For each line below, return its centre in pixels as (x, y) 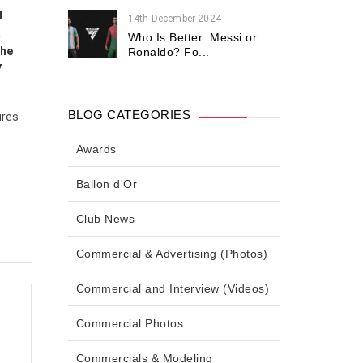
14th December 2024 (175, 19)
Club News (105, 219)
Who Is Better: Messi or (192, 38)
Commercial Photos (129, 324)
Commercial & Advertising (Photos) (171, 254)
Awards (96, 149)
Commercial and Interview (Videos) (172, 289)
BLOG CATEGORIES (129, 115)
